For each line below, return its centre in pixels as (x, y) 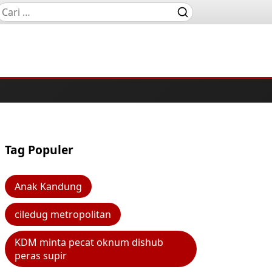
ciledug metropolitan (63, 214)
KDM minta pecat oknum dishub (89, 242)
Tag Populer (39, 150)
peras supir (41, 256)
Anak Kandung (48, 186)
